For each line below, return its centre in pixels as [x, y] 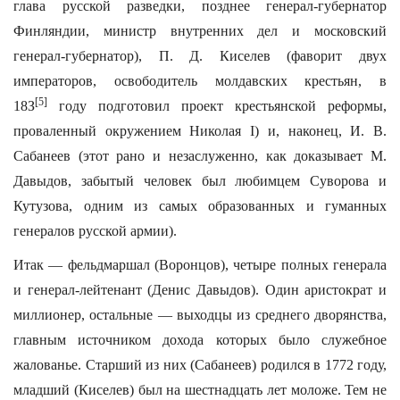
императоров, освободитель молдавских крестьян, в [200, 81]
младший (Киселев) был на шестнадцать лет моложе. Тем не [200, 390]
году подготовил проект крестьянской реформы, [217, 106]
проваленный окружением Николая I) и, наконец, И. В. [200, 131]
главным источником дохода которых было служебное [200, 340]
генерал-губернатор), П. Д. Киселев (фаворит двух [200, 56]
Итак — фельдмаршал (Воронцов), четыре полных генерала [200, 265]
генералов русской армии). [95, 231]
